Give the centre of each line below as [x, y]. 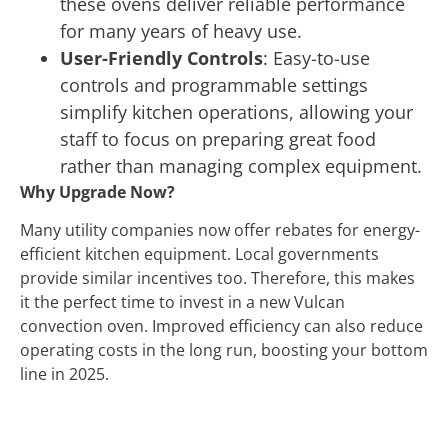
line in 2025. [66, 374]
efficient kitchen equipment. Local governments [199, 254]
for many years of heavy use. [183, 31]
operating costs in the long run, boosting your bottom [224, 350]
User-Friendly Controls [161, 58]
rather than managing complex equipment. [243, 166]
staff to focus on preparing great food [218, 139]
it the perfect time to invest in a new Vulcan [182, 302]
